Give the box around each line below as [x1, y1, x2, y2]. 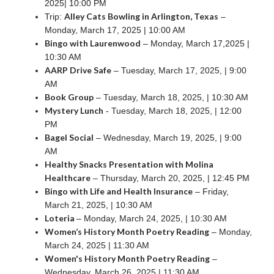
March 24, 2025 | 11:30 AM [45, 240, 149, 250]
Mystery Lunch [45, 105, 103, 116]
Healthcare [45, 172, 91, 183]
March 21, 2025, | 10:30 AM [45, 199, 152, 210]
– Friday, [193, 186, 229, 196]
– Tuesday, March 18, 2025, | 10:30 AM [94, 92, 248, 102]
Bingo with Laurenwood [45, 37, 141, 48]
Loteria [45, 212, 76, 223]
